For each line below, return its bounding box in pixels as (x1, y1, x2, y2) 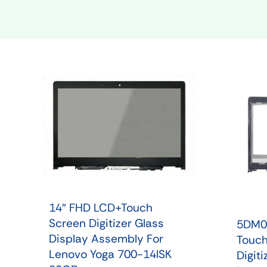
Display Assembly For (48, 231, 163, 246)
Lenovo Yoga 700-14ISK (48, 246, 172, 262)
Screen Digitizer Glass (48, 215, 164, 231)
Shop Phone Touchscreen (42, 11, 191, 29)
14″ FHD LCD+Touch (48, 200, 153, 215)
